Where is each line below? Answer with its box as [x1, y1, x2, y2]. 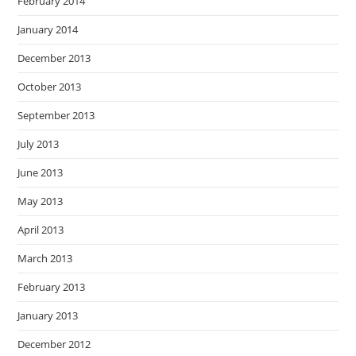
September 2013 [17, 108, 95, 123]
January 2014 [17, 22, 79, 37]
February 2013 [17, 280, 86, 295]
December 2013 [17, 51, 91, 66]
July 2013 [17, 137, 60, 152]
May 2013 [17, 194, 64, 209]
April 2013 [17, 222, 64, 238]
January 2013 [17, 308, 79, 323]
